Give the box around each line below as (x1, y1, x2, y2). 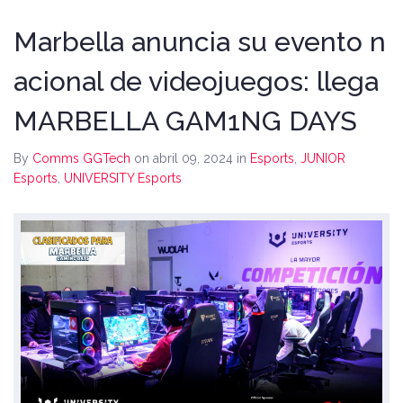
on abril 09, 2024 (134, 151, 237, 166)
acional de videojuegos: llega (13, 66, 379, 98)
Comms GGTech (32, 151, 130, 166)
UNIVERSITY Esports (64, 171, 182, 186)
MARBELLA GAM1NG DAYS (13, 105, 357, 138)
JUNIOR (300, 151, 345, 166)
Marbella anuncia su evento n (13, 26, 386, 58)
